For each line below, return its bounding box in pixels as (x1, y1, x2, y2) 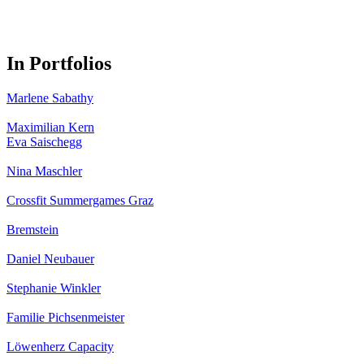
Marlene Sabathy (6, 90, 93, 105)
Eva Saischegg (6, 134, 82, 149)
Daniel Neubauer (6, 251, 94, 266)
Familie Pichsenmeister (6, 310, 124, 324)
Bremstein (6, 222, 58, 236)
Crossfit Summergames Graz (6, 193, 154, 207)
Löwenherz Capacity (6, 339, 114, 353)
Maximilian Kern (6, 119, 94, 134)
